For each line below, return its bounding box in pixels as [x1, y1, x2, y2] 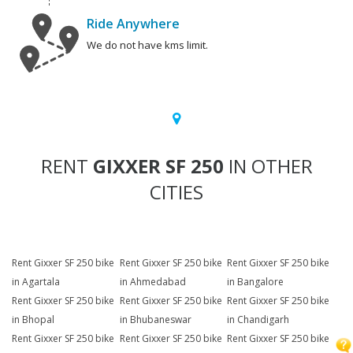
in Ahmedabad [119, 275, 186, 289]
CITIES [150, 179, 203, 206]
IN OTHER [223, 153, 313, 180]
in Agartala [12, 275, 60, 289]
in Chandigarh [227, 313, 290, 327]
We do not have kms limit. [87, 38, 208, 53]
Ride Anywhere [87, 15, 180, 33]
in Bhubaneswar [119, 313, 191, 327]
